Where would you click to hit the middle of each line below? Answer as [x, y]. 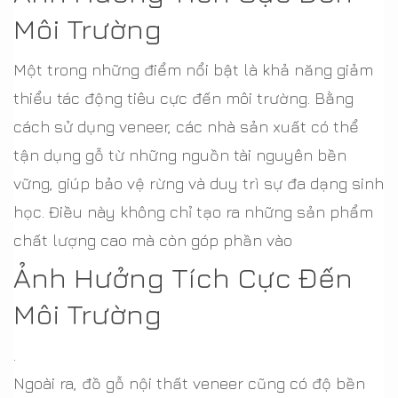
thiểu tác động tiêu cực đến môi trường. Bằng [183, 98]
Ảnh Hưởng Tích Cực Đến [183, 277]
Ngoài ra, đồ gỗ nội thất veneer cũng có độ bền [189, 383]
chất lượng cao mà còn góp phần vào [153, 240]
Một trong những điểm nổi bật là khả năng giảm [193, 70]
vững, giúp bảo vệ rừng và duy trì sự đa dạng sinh [199, 183]
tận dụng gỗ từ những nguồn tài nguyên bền [180, 155]
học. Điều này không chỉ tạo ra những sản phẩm [193, 212]
